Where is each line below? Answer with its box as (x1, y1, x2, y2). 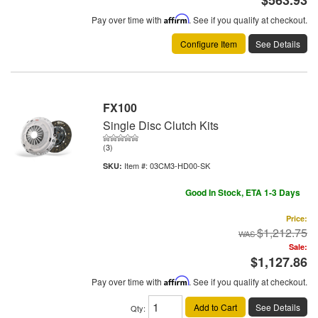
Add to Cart (194, 300, 237, 313)
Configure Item (180, 37, 237, 50)
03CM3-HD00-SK (150, 159, 210, 171)
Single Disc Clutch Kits (103, 116, 219, 133)
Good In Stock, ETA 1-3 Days (185, 185, 300, 199)
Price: (286, 212, 307, 224)
